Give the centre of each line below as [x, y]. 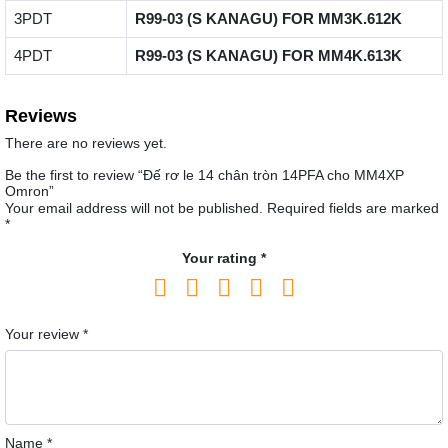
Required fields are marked [353, 208]
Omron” [29, 191]
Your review [44, 334]
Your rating [221, 258]
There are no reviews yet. [86, 143]
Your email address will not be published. [134, 208]
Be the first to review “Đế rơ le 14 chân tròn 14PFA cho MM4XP [204, 175]
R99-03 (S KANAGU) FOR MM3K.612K [268, 19]
